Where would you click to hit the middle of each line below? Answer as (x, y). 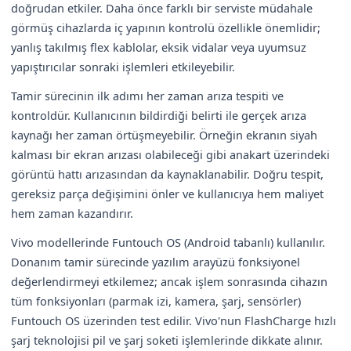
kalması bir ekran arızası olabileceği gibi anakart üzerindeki (170, 154)
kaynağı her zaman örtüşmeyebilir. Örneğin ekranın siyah (164, 134)
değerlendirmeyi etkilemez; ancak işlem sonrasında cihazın (169, 281)
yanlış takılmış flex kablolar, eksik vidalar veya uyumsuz (159, 47)
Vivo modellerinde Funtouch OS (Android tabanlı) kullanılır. (168, 242)
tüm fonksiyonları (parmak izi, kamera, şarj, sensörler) (156, 300)
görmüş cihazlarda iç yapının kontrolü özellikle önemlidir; (166, 27)
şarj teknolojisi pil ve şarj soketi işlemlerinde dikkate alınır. (167, 340)
